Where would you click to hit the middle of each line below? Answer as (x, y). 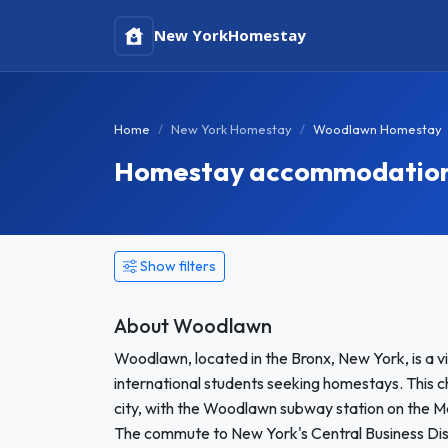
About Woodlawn (193, 325)
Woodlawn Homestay (377, 129)
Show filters (178, 266)
